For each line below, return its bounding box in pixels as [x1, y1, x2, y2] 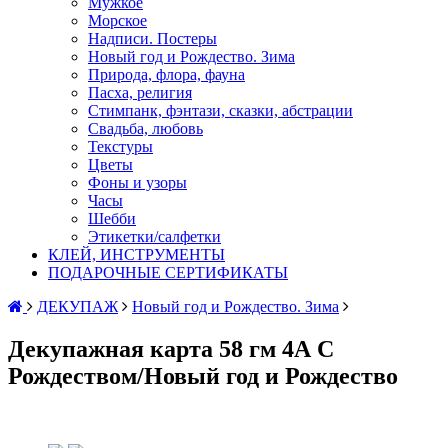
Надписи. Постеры [88, 30, 217, 48]
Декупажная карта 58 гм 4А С [8, 336, 334, 363]
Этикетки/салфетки [88, 228, 221, 246]
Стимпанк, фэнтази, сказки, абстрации [88, 102, 353, 120]
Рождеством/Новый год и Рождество [8, 363, 398, 390]
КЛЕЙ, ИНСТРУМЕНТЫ [48, 246, 225, 264]
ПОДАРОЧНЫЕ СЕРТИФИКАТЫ [48, 264, 288, 282]
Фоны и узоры [88, 174, 187, 192]
